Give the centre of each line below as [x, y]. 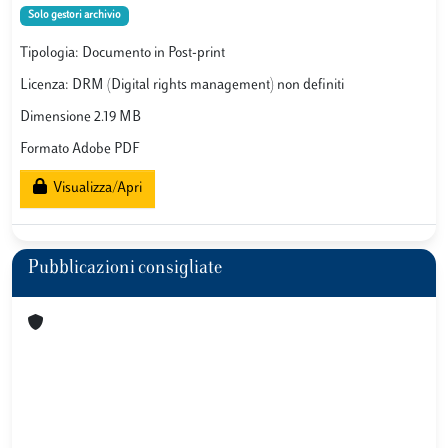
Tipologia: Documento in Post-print [122, 54]
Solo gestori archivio [74, 15]
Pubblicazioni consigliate [125, 269]
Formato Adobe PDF [80, 150]
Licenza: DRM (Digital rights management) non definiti [182, 86]
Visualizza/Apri [94, 189]
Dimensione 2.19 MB [80, 118]
